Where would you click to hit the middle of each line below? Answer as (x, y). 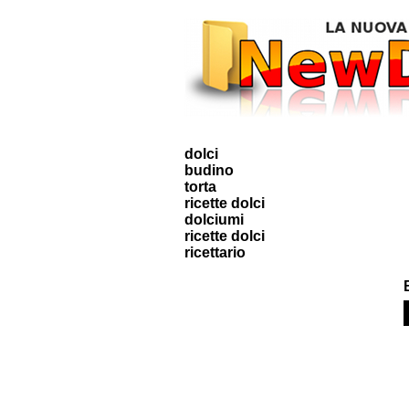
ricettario (215, 252)
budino (209, 170)
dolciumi (214, 220)
